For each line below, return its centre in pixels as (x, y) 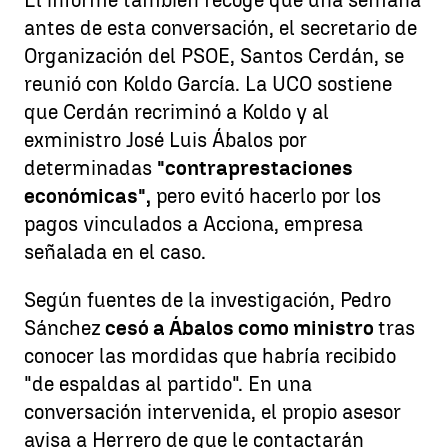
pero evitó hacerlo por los (266, 196)
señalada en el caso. (115, 252)
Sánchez (62, 328)
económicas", (87, 196)
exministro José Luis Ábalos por (165, 140)
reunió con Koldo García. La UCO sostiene (208, 84)
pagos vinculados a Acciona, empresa (193, 224)
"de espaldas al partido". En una (168, 384)
